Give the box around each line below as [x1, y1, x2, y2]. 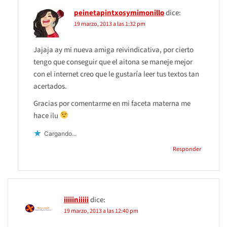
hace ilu [33, 110, 60, 121]
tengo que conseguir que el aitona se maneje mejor [33, 56, 193, 67]
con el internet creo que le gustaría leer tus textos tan [33, 68, 199, 80]
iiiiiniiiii [64, 194, 89, 205]
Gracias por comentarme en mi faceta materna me [33, 98, 191, 109]
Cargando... [44, 129, 77, 137]
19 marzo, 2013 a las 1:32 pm [74, 19, 145, 28]
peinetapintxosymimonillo [74, 7, 164, 18]
